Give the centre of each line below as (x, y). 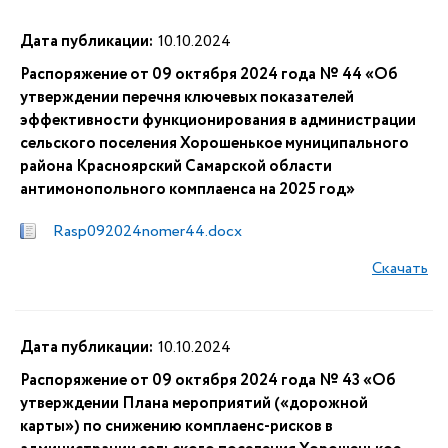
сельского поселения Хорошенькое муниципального (214, 143)
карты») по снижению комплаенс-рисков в (176, 426)
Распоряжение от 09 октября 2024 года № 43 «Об (208, 380)
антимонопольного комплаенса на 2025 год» (187, 189)
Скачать (400, 268)
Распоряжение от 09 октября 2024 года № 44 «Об (209, 74)
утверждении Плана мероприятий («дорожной (194, 403)
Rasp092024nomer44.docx (147, 231)
